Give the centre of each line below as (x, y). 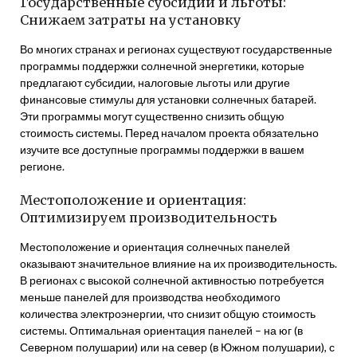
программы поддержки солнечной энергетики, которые (162, 66)
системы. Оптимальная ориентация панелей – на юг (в (161, 330)
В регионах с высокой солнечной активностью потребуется (172, 280)
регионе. (42, 166)
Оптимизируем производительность (149, 218)
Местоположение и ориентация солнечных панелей (155, 247)
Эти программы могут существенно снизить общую (152, 116)
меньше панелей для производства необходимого (150, 297)
